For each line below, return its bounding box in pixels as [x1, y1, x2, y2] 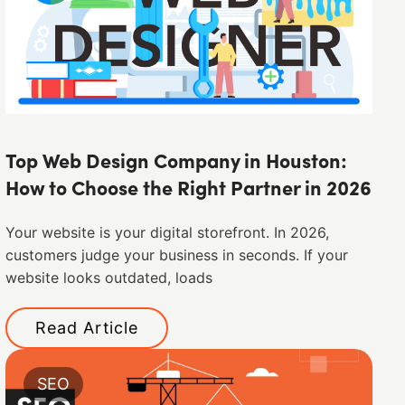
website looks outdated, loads [5, 269, 213, 287]
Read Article [35, 317, 139, 337]
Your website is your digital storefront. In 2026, [5, 224, 330, 242]
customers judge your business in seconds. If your [5, 247, 349, 265]
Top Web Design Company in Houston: [5, 153, 348, 174]
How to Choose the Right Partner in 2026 [5, 180, 372, 202]
